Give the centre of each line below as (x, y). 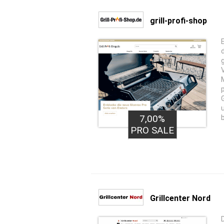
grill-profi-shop (178, 20)
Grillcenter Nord (180, 198)
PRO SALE (152, 130)
